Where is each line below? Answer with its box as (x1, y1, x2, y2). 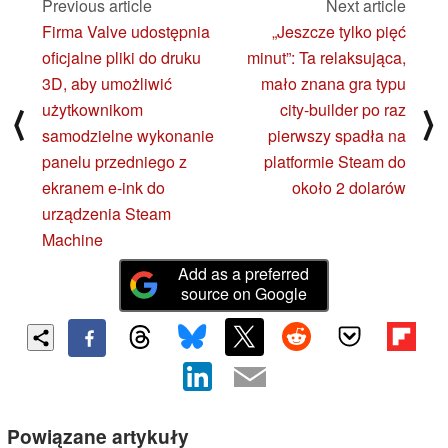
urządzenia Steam (42, 201, 171, 225)
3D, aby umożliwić (42, 71, 172, 95)
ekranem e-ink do (42, 175, 165, 199)
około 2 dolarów (292, 175, 406, 199)
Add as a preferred (178, 261, 310, 285)
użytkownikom (42, 97, 143, 121)
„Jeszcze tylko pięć (272, 19, 406, 43)
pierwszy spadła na (268, 123, 406, 147)
